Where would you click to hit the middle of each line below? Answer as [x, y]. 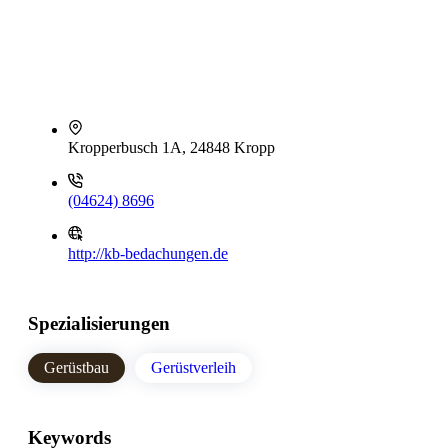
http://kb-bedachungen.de [148, 253]
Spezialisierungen [99, 323]
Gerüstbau [76, 368]
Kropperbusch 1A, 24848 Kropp [171, 147]
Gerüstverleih [193, 368]
